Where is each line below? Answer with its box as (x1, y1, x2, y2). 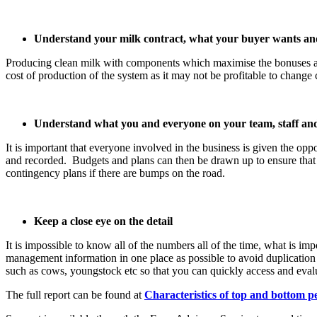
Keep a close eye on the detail (34, 214, 173, 227)
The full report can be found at (6, 288, 144, 301)
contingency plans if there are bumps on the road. (6, 166, 225, 179)
